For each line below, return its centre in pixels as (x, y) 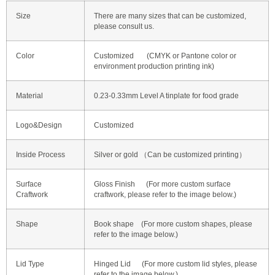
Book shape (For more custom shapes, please (173, 223)
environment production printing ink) (154, 66)
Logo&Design (39, 125)
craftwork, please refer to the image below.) (165, 194)
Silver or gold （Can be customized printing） (170, 154)
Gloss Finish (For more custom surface (162, 184)
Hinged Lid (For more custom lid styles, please (176, 263)
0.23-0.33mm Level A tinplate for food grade (166, 95)
